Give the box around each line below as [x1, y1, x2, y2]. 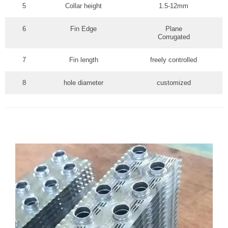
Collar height [65, 2, 102, 10]
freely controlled [150, 56, 197, 64]
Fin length [69, 56, 98, 64]
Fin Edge [70, 25, 97, 33]
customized [156, 79, 191, 87]
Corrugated [157, 33, 190, 41]
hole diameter [64, 79, 103, 87]
